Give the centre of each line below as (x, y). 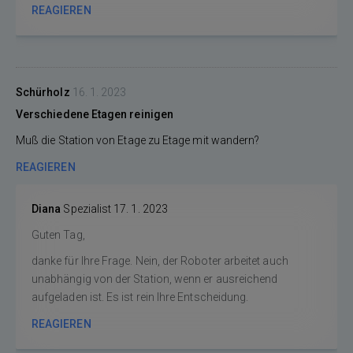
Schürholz (44, 92)
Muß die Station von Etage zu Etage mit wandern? (138, 140)
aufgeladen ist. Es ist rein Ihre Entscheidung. (140, 297)
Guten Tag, (59, 235)
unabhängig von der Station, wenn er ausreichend (155, 279)
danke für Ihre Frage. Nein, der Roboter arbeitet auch (160, 261)
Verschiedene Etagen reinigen (95, 114)
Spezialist (87, 209)
